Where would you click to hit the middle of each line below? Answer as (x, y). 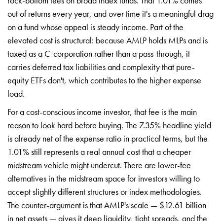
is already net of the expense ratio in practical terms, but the (108, 138)
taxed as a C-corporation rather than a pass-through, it (99, 53)
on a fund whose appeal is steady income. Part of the (95, 27)
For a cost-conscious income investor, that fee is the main (102, 111)
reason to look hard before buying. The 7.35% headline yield (109, 125)
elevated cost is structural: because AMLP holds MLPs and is (108, 40)
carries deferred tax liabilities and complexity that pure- (101, 67)
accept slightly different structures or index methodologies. (105, 191)
